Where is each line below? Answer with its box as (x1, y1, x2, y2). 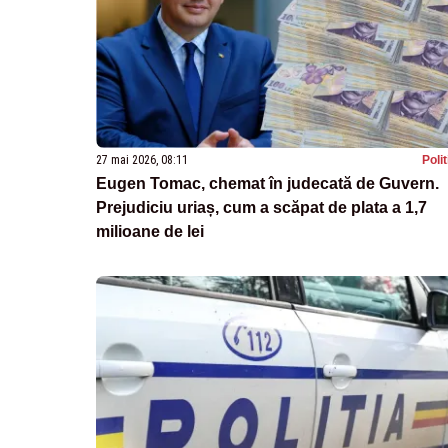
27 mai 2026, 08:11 (96, 152, 188, 167)
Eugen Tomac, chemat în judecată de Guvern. (96, 174, 439, 192)
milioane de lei (96, 222, 204, 240)
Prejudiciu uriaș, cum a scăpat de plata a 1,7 (96, 198, 427, 216)
